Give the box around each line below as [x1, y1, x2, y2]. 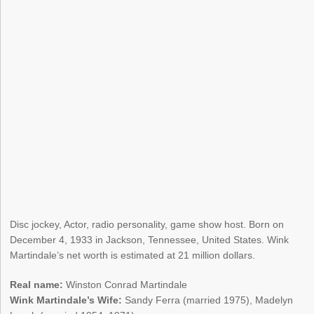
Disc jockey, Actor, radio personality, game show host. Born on [10, 219, 285, 231]
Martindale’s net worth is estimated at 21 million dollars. [10, 250, 256, 261]
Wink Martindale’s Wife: [10, 294, 123, 306]
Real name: [10, 279, 64, 291]
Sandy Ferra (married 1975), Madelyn [122, 294, 294, 306]
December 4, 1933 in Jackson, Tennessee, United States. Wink [10, 234, 289, 246]
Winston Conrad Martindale [63, 279, 188, 291]
